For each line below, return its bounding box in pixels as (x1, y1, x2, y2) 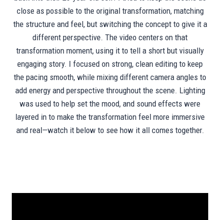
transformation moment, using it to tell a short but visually (16, 46, 204, 55)
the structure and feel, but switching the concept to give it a (13, 19, 207, 29)
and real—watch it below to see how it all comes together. (16, 125, 204, 135)
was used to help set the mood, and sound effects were (20, 99, 200, 109)
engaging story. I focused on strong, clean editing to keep (17, 59, 203, 69)
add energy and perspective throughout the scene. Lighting (15, 85, 205, 95)
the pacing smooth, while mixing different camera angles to (14, 72, 206, 82)
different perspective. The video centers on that (32, 32, 188, 42)
